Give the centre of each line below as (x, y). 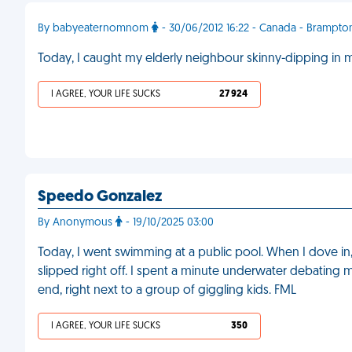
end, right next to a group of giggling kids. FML (167, 291)
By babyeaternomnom (95, 29)
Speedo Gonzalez (100, 197)
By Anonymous (77, 223)
